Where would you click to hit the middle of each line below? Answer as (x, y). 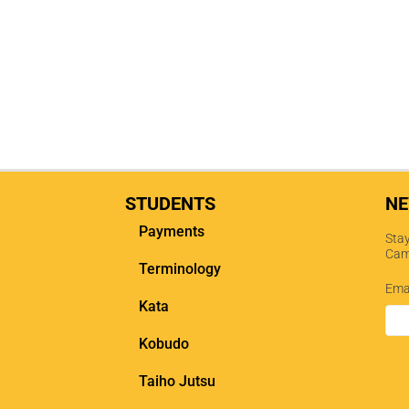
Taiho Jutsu (177, 381)
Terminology (180, 268)
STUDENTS (170, 203)
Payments (172, 231)
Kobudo (164, 343)
